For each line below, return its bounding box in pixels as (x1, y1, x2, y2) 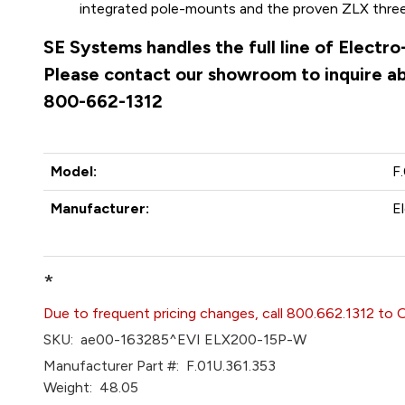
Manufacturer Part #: (43, 357, 180, 374)
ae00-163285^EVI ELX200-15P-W (73, 331, 307, 348)
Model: (51, 163, 98, 180)
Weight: (43, 379, 93, 396)
